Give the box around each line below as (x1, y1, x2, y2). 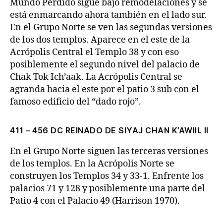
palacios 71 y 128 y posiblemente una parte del (10, 183, 205, 194)
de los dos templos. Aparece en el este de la (10, 34, 190, 46)
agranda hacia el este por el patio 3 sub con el (10, 84, 199, 95)
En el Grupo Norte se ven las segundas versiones (10, 22, 212, 33)
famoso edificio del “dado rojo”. (10, 96, 141, 108)
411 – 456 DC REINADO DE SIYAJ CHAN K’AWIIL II (10, 125, 209, 135)
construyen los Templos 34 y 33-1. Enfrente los (10, 170, 204, 182)
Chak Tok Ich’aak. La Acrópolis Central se (10, 71, 182, 83)
